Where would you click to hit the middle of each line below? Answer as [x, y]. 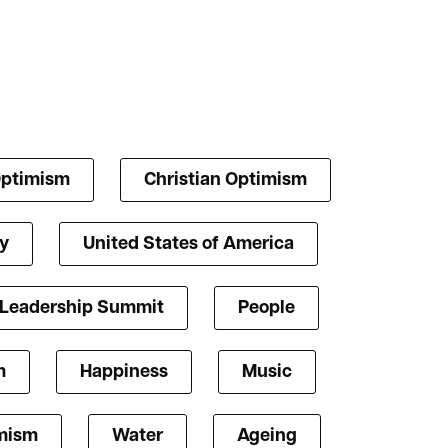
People [266, 309]
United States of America [188, 245]
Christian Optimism [225, 181]
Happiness [124, 373]
